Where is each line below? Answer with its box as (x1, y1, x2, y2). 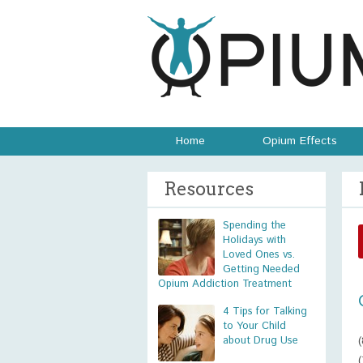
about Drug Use (223, 333, 298, 348)
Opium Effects (263, 133, 337, 149)
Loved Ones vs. (223, 247, 295, 263)
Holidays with (223, 233, 286, 248)
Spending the (223, 218, 286, 233)
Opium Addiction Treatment (158, 276, 292, 292)
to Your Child (223, 318, 286, 334)
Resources (164, 178, 254, 199)
